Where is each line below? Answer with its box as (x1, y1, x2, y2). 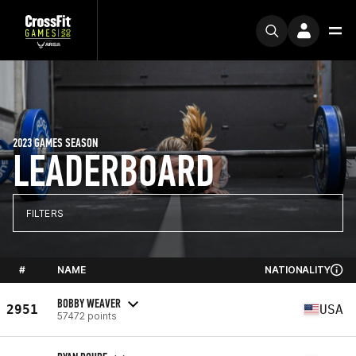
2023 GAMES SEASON (13, 135, 98, 150)
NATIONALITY (265, 264, 331, 276)
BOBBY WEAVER (57, 295, 121, 311)
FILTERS (26, 207, 64, 219)
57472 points (57, 309, 117, 322)
